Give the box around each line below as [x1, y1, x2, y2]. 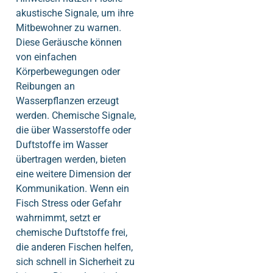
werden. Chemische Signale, [16, 110, 136, 122]
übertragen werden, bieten [16, 154, 126, 166]
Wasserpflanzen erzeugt [16, 95, 119, 107]
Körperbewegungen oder [16, 66, 120, 78]
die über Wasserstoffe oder [16, 124, 131, 136]
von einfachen [16, 51, 77, 63]
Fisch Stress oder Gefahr [16, 197, 121, 210]
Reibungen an [16, 80, 75, 93]
